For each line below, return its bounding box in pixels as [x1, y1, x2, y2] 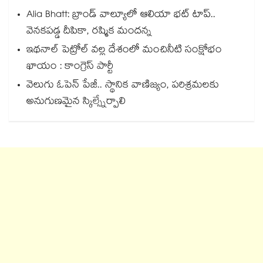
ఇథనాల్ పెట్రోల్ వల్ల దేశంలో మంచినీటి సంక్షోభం [26, 42, 222, 60]
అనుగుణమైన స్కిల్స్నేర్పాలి [26, 94, 126, 112]
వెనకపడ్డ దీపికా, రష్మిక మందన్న [26, 23, 151, 41]
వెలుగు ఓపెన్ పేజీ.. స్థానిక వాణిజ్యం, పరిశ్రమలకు [26, 77, 219, 95]
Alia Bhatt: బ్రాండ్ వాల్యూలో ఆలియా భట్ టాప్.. [26, 7, 215, 25]
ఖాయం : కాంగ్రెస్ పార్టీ [26, 59, 113, 76]
